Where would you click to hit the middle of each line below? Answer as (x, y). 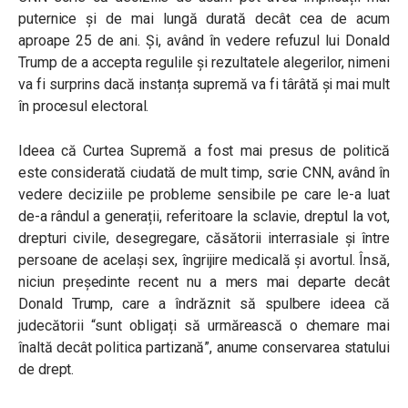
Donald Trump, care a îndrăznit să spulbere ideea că (204, 304)
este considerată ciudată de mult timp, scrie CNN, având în (204, 173)
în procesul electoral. (84, 106)
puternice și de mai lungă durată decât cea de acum (204, 19)
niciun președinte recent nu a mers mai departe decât (204, 282)
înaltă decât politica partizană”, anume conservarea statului (204, 347)
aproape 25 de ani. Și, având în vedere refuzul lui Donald (204, 41)
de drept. (46, 369)
